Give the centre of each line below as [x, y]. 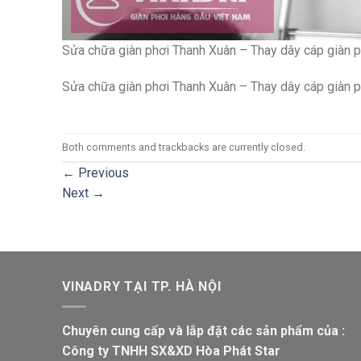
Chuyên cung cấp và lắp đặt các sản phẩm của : [203, 330]
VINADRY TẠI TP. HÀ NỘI [142, 287]
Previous [102, 173]
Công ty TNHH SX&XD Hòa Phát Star [171, 351]
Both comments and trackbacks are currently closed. [184, 147]
